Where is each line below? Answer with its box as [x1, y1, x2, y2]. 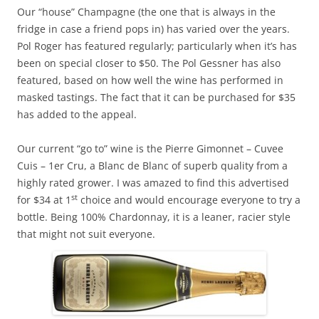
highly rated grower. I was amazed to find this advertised [17, 176, 289, 189]
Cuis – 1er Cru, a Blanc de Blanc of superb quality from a [17, 159, 288, 172]
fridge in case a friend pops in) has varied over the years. [17, 22, 290, 36]
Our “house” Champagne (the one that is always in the [17, 5, 276, 19]
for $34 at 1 [17, 193, 71, 206]
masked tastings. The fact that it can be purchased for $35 [17, 90, 296, 104]
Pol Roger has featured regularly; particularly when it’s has [17, 39, 297, 53]
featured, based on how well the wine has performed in [17, 73, 283, 87]
